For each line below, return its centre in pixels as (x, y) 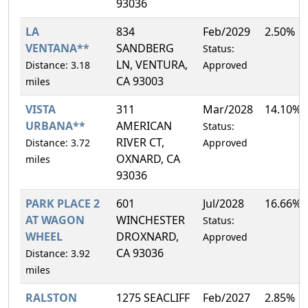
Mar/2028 (228, 109)
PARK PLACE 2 (63, 203)
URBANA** (55, 125)
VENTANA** (57, 48)
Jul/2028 (223, 203)
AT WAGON (55, 220)
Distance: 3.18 (58, 65)
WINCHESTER (151, 220)
